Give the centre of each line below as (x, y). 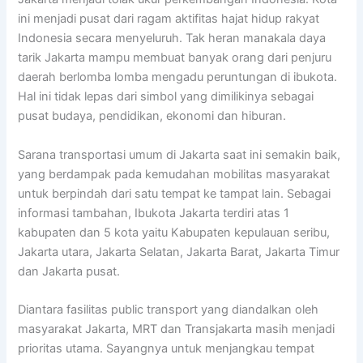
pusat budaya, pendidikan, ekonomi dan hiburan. (152, 116)
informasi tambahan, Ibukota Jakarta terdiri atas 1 (154, 213)
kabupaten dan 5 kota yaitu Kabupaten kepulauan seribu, (174, 232)
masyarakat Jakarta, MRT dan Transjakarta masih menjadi (177, 329)
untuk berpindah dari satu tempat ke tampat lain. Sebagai (175, 193)
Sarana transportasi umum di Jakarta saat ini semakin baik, (179, 154)
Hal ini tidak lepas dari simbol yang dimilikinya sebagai (166, 97)
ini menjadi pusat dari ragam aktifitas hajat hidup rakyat (169, 19)
